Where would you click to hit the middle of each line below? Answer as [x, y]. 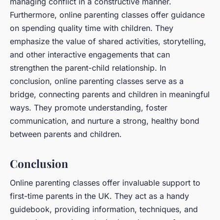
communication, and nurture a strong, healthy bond [105, 121]
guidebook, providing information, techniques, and [104, 209]
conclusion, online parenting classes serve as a [97, 81]
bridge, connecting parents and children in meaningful [110, 94]
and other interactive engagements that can [90, 54]
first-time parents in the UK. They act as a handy [99, 196]
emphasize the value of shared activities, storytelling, [108, 41]
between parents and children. [66, 134]
